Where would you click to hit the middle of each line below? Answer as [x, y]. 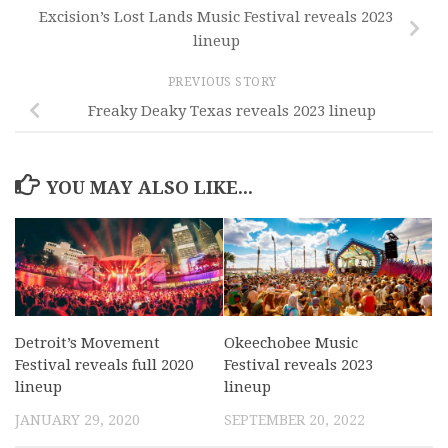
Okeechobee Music [291, 342]
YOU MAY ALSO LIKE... [149, 187]
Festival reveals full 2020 [104, 364]
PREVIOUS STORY [224, 82]
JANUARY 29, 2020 [77, 419]
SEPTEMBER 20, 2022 [294, 419]
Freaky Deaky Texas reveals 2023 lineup [232, 110]
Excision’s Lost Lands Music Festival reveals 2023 [216, 17]
